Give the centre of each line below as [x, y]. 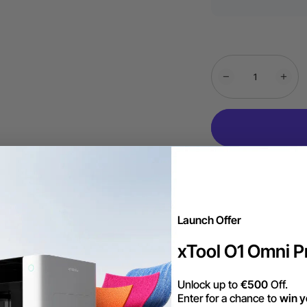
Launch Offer [209, 220]
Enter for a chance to [229, 298]
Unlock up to [209, 284]
